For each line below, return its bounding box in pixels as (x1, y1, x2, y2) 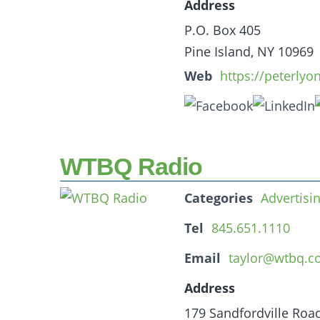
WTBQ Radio (60, 153, 202, 180)
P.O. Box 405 (184, 21, 261, 39)
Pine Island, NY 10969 (184, 43, 314, 60)
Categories (184, 189, 253, 206)
